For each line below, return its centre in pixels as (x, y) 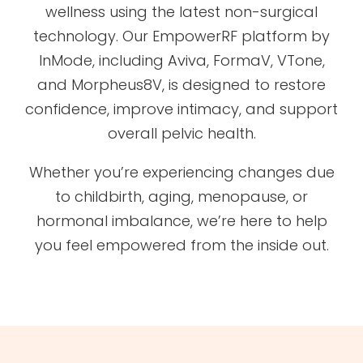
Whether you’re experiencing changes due (181, 172)
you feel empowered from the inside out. (181, 245)
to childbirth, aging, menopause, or (181, 196)
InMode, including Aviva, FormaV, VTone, (181, 60)
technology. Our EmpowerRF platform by (181, 36)
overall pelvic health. (181, 133)
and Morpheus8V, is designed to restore (181, 84)
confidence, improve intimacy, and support (181, 109)
